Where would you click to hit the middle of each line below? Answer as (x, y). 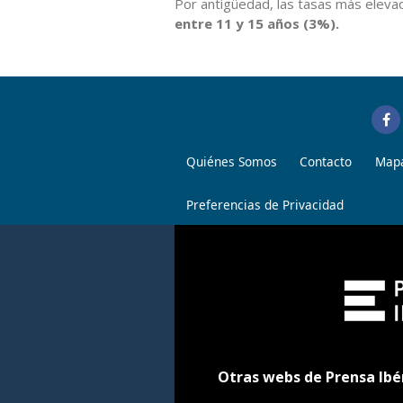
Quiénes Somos (231, 161)
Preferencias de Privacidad (264, 204)
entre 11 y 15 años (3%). (257, 23)
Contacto (326, 161)
